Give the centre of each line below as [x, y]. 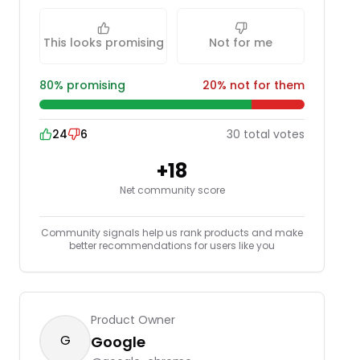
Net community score [172, 190]
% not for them [261, 85]
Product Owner [133, 320]
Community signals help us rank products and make [172, 233]
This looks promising [103, 43]
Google [118, 342]
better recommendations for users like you [172, 245]
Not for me [241, 43]
